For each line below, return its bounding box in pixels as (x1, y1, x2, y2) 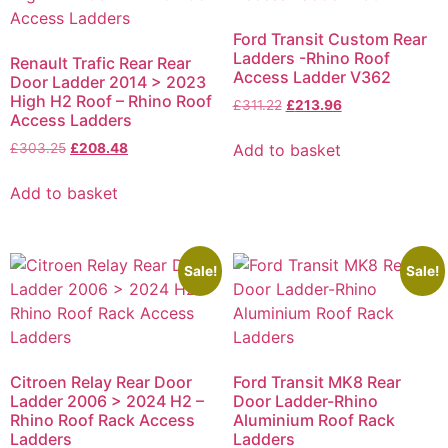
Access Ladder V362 (232, 67, 391, 88)
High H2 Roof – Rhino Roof (10, 91, 212, 112)
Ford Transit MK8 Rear (232, 372, 401, 393)
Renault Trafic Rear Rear (10, 53, 191, 74)
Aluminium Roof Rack (232, 410, 395, 431)
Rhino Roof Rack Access (10, 410, 195, 431)
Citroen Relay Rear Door (10, 372, 192, 393)
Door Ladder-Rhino (232, 391, 378, 412)
